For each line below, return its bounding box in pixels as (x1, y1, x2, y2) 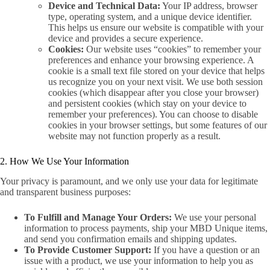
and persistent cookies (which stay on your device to (48, 98, 246, 109)
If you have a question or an (151, 244, 260, 255)
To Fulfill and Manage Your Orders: (24, 212, 172, 222)
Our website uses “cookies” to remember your (84, 44, 261, 55)
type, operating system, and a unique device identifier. (48, 11, 252, 22)
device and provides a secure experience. (48, 33, 203, 44)
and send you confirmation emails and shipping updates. (24, 233, 237, 244)
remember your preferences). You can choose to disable (48, 109, 258, 120)
